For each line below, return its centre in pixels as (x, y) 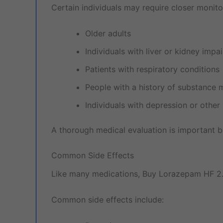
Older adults (108, 33)
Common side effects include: (108, 200)
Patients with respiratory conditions (152, 69)
